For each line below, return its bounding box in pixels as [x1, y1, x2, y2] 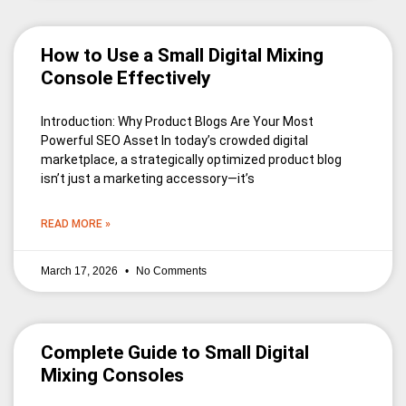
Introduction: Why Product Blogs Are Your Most [41, 114, 314, 130]
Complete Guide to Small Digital [41, 342, 309, 364]
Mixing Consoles [41, 364, 184, 387]
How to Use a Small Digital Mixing [41, 44, 324, 67]
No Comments [133, 265, 207, 278]
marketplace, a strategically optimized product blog [41, 152, 342, 168]
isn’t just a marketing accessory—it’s [41, 171, 255, 187]
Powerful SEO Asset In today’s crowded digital [41, 133, 308, 149]
